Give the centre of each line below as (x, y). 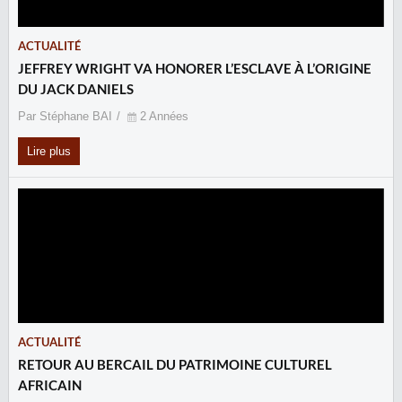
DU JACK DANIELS (76, 89)
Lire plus (49, 151)
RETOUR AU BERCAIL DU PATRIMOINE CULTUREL (175, 364)
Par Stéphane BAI (65, 116)
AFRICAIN (50, 385)
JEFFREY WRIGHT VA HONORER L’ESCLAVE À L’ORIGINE (195, 68)
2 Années (164, 116)
